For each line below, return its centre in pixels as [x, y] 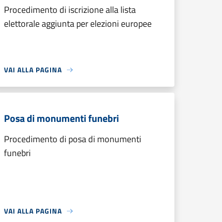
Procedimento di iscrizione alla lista [70, 10]
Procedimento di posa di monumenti [73, 139]
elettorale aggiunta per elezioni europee [78, 24]
